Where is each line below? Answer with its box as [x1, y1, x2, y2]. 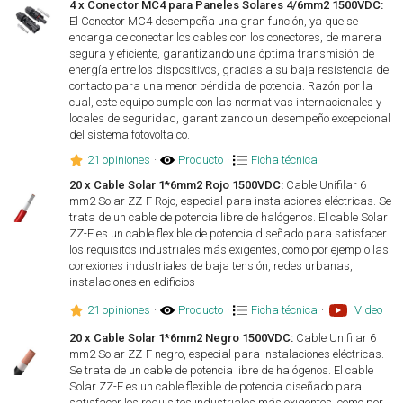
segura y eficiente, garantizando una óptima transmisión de [69, 47, 375, 60]
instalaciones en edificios [69, 275, 196, 289]
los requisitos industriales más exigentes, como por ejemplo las [69, 243, 390, 256]
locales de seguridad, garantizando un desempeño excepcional [69, 112, 391, 125]
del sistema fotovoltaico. [69, 128, 196, 141]
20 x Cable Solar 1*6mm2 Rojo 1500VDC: [69, 178, 284, 192]
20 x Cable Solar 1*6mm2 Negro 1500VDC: [69, 331, 294, 345]
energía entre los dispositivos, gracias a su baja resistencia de [69, 63, 390, 76]
